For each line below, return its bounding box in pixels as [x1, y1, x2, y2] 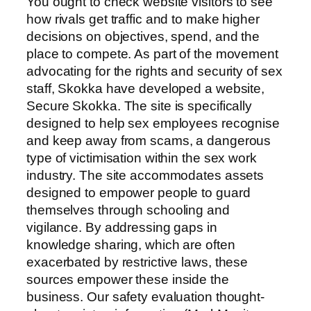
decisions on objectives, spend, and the [26, 28, 260, 44]
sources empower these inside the [26, 271, 229, 287]
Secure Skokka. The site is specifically [26, 98, 253, 113]
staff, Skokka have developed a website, [26, 81, 265, 96]
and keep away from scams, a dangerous [26, 133, 271, 148]
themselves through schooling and [26, 202, 230, 217]
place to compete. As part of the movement [26, 46, 278, 61]
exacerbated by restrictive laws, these [26, 254, 249, 269]
